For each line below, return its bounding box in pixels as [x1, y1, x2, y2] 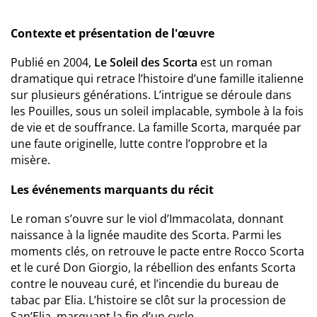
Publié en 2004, [11, 54, 94, 70]
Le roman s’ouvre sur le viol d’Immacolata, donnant [11, 211, 284, 226]
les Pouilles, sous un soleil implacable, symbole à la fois [11, 103, 304, 119]
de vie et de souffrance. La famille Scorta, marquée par [11, 120, 301, 135]
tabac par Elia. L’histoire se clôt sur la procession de [11, 292, 286, 308]
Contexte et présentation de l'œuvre [11, 25, 214, 41]
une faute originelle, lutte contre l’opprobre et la [11, 136, 267, 151]
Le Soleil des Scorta [94, 54, 197, 70]
